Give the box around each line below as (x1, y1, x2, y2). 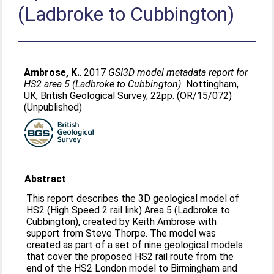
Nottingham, (183, 78, 239, 90)
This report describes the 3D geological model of (26, 193, 240, 204)
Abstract (24, 173, 67, 185)
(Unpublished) (24, 102, 83, 113)
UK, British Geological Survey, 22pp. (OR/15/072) (24, 90, 232, 102)
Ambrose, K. (24, 67, 80, 78)
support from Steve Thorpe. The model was (26, 228, 217, 239)
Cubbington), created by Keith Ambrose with (26, 216, 217, 228)
